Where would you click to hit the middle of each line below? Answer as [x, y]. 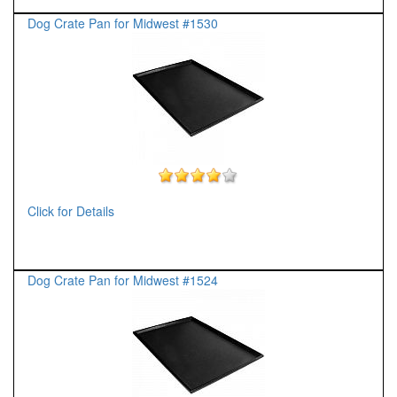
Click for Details [71, 210]
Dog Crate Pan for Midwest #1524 [123, 280]
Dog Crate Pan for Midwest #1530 [123, 23]
